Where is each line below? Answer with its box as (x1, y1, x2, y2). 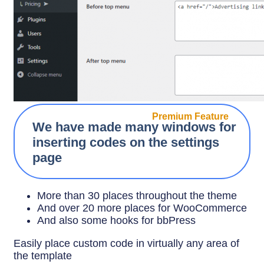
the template (14, 249, 72, 262)
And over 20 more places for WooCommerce (37, 202, 247, 214)
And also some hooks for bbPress (37, 214, 196, 226)
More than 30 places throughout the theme (37, 189, 237, 202)
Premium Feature (152, 111, 229, 121)
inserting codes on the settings (32, 134, 219, 150)
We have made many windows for (32, 119, 236, 134)
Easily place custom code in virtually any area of (14, 237, 239, 249)
